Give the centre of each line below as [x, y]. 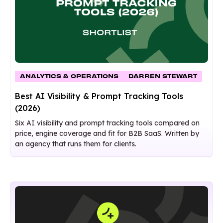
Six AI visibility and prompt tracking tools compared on [107, 123]
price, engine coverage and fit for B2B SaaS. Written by [107, 134]
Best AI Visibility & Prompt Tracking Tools [99, 96]
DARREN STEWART [163, 76]
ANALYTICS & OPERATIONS [69, 76]
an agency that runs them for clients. [76, 144]
